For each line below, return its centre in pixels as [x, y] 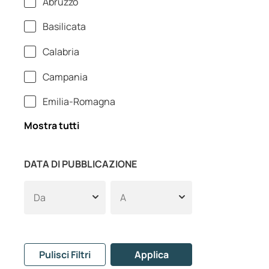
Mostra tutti [52, 126]
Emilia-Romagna [78, 102]
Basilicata [63, 27]
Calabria [60, 52]
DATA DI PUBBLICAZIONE [80, 164]
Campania [64, 77]
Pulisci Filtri [65, 255]
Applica [151, 255]
